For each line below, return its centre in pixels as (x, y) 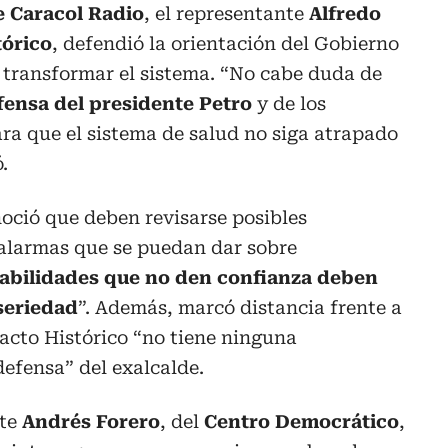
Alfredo (345, 14)
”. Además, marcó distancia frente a (240, 308)
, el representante (226, 14)
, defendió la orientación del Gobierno (225, 44)
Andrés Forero (91, 422)
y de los (289, 104)
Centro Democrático (301, 422)
